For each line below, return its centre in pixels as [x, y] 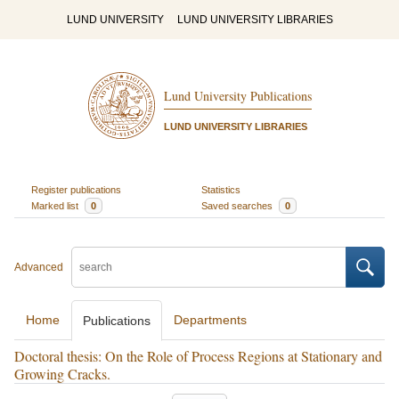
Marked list [56, 205]
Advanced [39, 267]
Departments [210, 320]
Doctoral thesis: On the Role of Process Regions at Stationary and [198, 356]
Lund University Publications [237, 96]
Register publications [76, 189]
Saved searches [238, 205]
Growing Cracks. [62, 374]
